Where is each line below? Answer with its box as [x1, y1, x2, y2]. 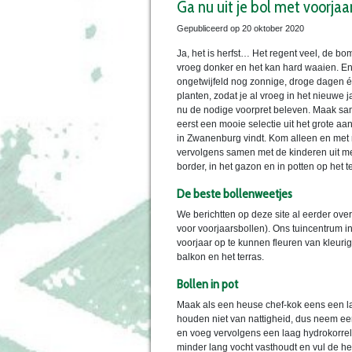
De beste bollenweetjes [177, 185, 292, 202]
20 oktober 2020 [242, 24, 304, 34]
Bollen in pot [177, 276, 238, 292]
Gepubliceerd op [177, 24, 242, 34]
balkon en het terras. [177, 251, 264, 263]
